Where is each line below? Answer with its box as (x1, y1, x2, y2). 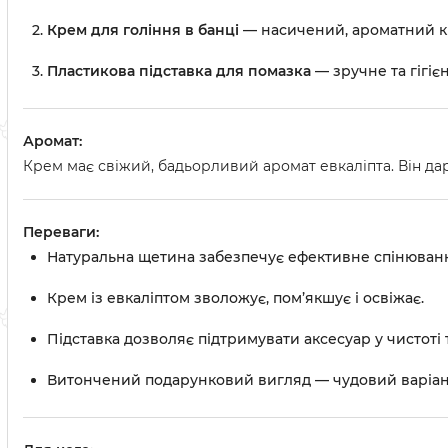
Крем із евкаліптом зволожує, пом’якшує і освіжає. (47, 289, 424, 307)
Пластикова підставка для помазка (47, 62, 311, 80)
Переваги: (23, 223, 99, 241)
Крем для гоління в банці (47, 21, 239, 39)
